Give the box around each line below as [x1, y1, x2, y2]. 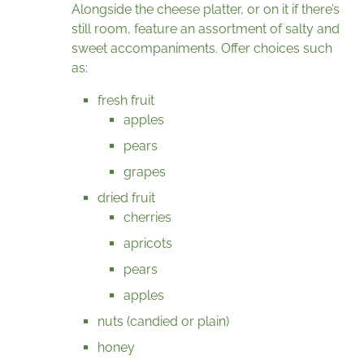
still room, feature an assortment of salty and [71, 21, 340, 37]
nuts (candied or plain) [97, 314, 229, 330]
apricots [123, 236, 172, 252]
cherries [123, 210, 171, 226]
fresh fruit [97, 93, 154, 109]
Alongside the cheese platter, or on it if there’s [71, 2, 340, 18]
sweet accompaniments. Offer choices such [71, 41, 332, 57]
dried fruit [97, 190, 155, 206]
